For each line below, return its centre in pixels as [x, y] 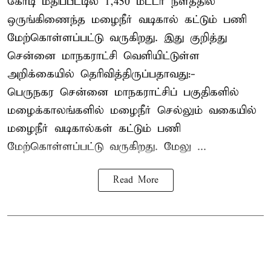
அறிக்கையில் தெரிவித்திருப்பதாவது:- [101, 74]
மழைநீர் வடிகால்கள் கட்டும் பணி [94, 129]
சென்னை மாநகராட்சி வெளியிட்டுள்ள [103, 56]
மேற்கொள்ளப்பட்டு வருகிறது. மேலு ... [107, 147]
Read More [135, 181]
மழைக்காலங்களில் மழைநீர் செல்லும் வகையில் [132, 111]
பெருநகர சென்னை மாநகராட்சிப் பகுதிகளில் [123, 93]
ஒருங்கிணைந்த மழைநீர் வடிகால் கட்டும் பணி [127, 20]
